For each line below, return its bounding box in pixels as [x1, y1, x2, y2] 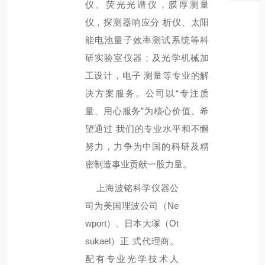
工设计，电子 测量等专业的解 [85, 70, 209, 80]
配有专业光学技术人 [85, 254, 179, 264]
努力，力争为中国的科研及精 [85, 141, 209, 151]
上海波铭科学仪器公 [96, 183, 179, 193]
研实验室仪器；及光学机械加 [85, 53, 209, 63]
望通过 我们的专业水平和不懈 [85, 124, 209, 134]
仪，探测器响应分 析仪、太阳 [85, 17, 209, 27]
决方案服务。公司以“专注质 [85, 88, 209, 98]
